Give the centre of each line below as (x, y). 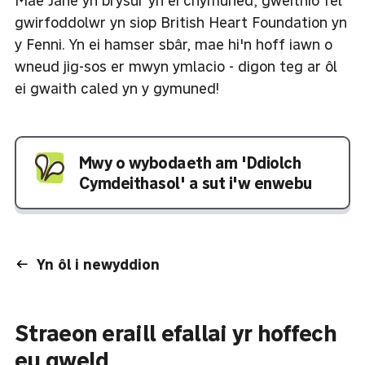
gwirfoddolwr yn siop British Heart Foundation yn (181, 22)
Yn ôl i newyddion (98, 264)
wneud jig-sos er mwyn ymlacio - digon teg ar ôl (176, 66)
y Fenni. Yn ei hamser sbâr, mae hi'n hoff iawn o (174, 44)
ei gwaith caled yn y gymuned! (117, 88)
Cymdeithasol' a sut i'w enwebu (195, 182)
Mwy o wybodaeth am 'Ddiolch (190, 162)
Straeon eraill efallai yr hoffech (176, 332)
